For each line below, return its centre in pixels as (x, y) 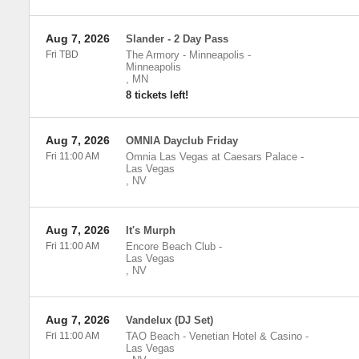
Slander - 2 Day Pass (177, 39)
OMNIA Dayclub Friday (182, 141)
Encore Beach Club (170, 246)
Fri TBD (62, 54)
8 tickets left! (157, 95)
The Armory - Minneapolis (185, 55)
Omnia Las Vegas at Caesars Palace (211, 157)
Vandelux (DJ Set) (169, 320)
